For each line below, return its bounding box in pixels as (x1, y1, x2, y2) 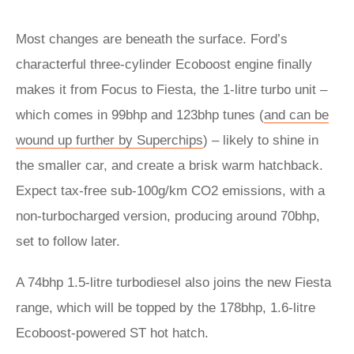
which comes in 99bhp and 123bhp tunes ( (16, 107, 264, 122)
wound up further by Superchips (16, 133, 203, 148)
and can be (264, 107, 329, 122)
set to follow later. (16, 234, 120, 249)
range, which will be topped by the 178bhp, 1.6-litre (16, 300, 315, 315)
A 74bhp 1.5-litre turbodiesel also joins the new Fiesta (16, 275, 331, 290)
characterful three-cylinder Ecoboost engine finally (16, 57, 312, 72)
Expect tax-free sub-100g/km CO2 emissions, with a (16, 183, 325, 198)
